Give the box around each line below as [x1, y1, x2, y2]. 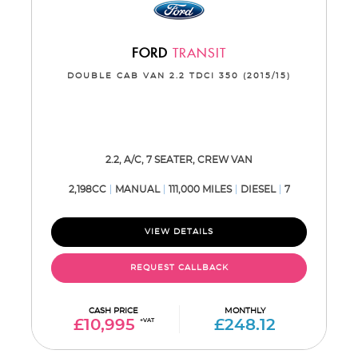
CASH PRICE [89, 307, 138, 315]
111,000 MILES [168, 185, 232, 194]
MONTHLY [225, 307, 265, 315]
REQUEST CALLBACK [129, 264, 229, 272]
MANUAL [114, 185, 160, 194]
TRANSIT [168, 46, 226, 62]
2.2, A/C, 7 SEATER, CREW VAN [105, 155, 253, 165]
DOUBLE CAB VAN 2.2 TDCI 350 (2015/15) [67, 72, 291, 80]
